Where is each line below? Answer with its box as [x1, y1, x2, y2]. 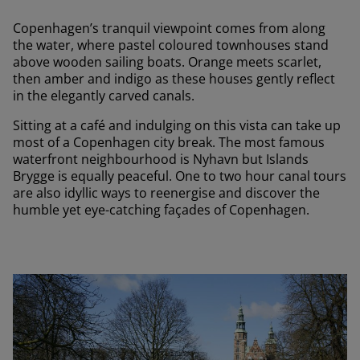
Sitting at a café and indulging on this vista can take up [13, 116, 341, 134]
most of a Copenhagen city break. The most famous [13, 133, 325, 151]
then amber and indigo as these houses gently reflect [13, 69, 335, 88]
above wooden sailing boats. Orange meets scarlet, [13, 52, 321, 71]
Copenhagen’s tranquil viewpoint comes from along [13, 18, 325, 37]
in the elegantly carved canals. [13, 86, 194, 104]
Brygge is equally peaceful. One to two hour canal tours [13, 166, 346, 185]
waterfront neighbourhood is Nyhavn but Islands [13, 149, 309, 168]
